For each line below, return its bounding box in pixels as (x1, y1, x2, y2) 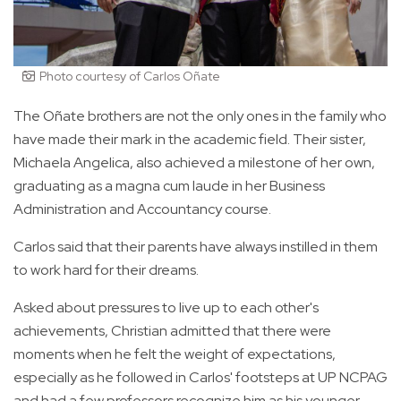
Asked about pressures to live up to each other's (13, 297, 319, 317)
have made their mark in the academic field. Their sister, (13, 129, 366, 149)
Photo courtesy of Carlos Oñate (39, 67, 220, 84)
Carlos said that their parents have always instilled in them (13, 236, 378, 256)
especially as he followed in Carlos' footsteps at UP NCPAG (13, 367, 388, 387)
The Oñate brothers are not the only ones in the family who (13, 106, 387, 125)
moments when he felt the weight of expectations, (13, 344, 336, 363)
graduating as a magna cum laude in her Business (13, 175, 325, 195)
